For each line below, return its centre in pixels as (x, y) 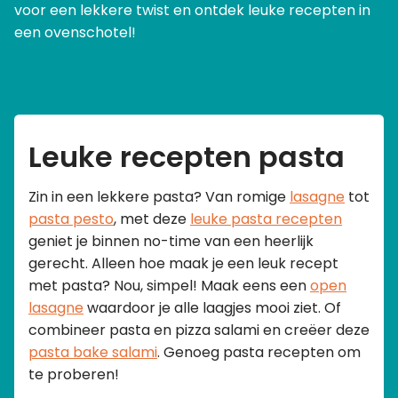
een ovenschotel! (75, 33)
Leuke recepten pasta (187, 157)
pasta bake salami (93, 353)
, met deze (152, 219)
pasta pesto (71, 219)
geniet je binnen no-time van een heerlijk (171, 242)
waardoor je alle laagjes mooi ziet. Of (212, 308)
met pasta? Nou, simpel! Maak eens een (169, 286)
